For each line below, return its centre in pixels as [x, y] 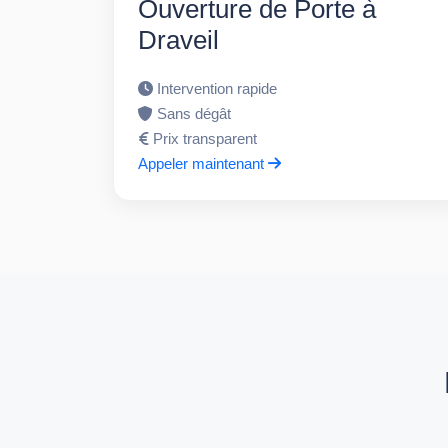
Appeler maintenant [203, 163]
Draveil [179, 39]
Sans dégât [194, 113]
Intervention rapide [217, 88]
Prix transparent [205, 138]
